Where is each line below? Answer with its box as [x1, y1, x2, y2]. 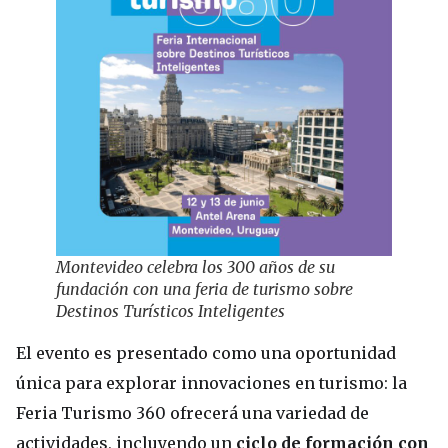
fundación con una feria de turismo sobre [56, 278, 353, 299]
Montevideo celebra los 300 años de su [56, 256, 335, 277]
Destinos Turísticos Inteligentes [56, 300, 285, 321]
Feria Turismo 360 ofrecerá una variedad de [16, 402, 369, 423]
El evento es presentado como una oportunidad [16, 342, 396, 363]
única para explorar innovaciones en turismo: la [16, 372, 407, 393]
